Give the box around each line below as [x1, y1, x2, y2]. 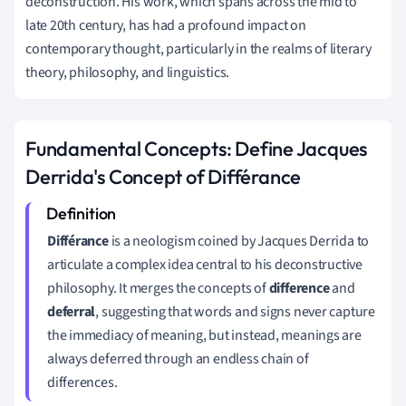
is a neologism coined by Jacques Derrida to [108, 230, 370, 251]
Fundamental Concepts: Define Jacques [25, 135, 368, 161]
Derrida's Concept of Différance [25, 163, 302, 189]
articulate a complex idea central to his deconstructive [47, 254, 362, 275]
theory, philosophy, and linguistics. [25, 62, 230, 82]
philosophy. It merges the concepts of [47, 277, 269, 298]
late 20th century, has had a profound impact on [25, 14, 306, 35]
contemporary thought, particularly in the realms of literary [25, 38, 372, 59]
